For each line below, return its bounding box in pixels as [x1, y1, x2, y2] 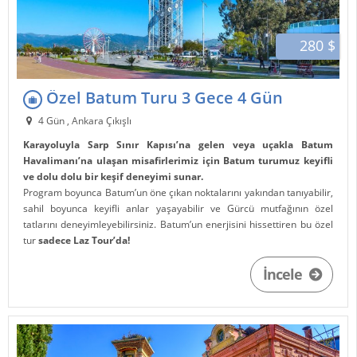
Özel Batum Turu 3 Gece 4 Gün [42, 87, 284, 109]
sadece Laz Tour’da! [38, 233, 131, 248]
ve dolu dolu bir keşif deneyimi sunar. [23, 170, 204, 184]
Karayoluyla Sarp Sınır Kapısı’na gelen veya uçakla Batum [23, 138, 333, 152]
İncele [262, 265, 305, 284]
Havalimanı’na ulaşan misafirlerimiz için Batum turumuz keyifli [23, 154, 333, 168]
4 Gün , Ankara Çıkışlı [35, 114, 131, 128]
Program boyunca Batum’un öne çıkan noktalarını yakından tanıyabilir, [23, 186, 333, 200]
